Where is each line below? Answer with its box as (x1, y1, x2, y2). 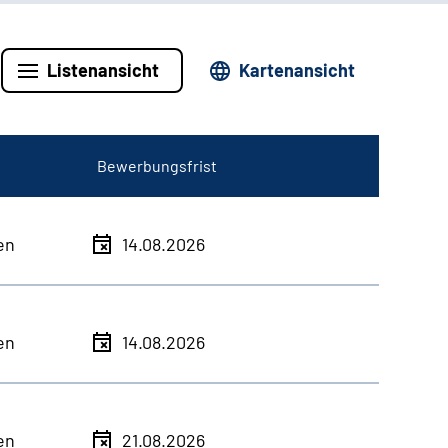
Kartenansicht (239, 58, 355, 81)
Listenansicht (47, 58, 159, 81)
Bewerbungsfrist (97, 155, 218, 175)
